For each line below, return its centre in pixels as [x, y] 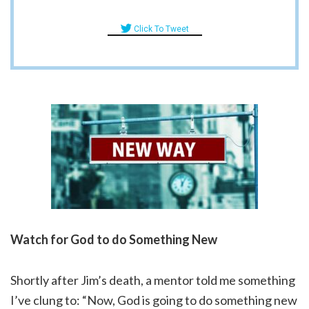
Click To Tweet [161, 29]
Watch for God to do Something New [114, 240]
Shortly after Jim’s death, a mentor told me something [153, 280]
